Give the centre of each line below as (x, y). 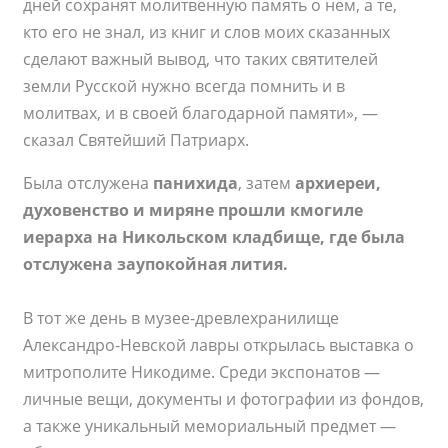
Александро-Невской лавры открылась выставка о (219, 345)
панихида (196, 183)
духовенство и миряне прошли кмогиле (193, 210)
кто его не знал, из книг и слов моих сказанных (207, 32)
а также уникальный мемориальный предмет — (210, 426)
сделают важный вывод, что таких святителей (201, 59)
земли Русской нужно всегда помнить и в (184, 86)
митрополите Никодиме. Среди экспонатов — (202, 372)
